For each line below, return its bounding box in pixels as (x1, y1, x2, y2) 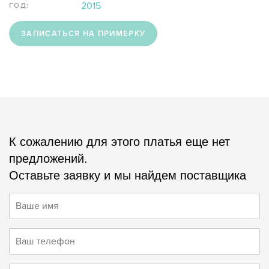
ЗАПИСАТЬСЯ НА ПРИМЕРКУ (21, 29, 146, 39)
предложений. (9, 152, 88, 166)
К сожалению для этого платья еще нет (9, 135, 230, 149)
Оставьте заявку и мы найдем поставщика (9, 169, 246, 183)
